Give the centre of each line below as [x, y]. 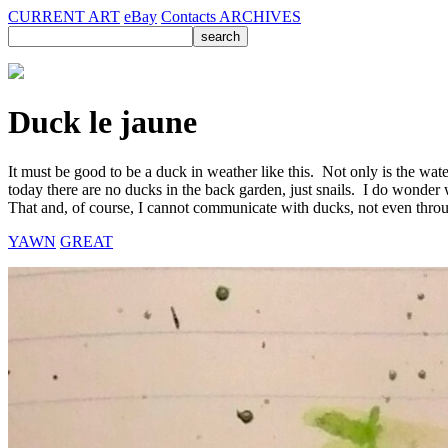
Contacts [190, 16]
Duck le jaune [102, 122]
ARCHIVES [260, 16]
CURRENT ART [64, 16]
